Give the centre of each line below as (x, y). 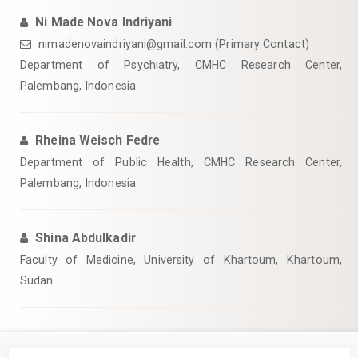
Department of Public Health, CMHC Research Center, (181, 162)
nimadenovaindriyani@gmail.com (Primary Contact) (172, 44)
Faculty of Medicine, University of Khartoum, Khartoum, (181, 260)
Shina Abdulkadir (86, 238)
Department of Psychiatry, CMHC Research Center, (181, 65)
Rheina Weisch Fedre (98, 140)
